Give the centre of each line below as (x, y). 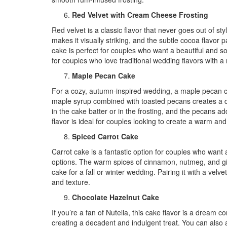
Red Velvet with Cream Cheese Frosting (140, 15)
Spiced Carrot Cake (105, 136)
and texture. (71, 182)
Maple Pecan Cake (104, 75)
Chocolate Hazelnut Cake (116, 197)
